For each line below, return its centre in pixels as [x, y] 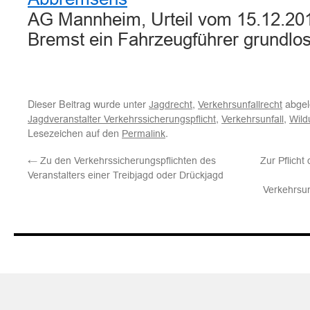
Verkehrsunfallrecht [240, 104]
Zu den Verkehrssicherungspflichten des [127, 161]
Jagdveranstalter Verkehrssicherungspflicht [122, 119]
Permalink [144, 134]
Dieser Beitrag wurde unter [88, 103]
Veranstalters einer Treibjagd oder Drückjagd [126, 175]
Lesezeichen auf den [75, 133]
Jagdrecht [171, 104]
